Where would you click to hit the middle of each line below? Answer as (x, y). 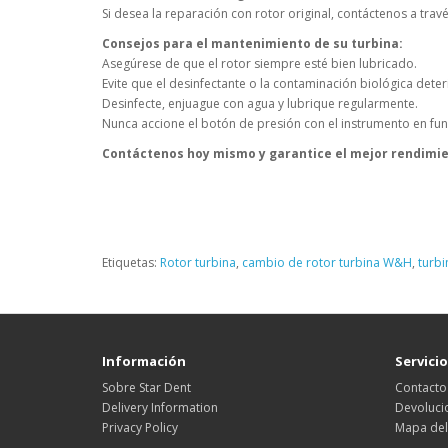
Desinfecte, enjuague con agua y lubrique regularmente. (260, 104)
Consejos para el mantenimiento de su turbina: (252, 44)
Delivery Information (160, 408)
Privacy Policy (140, 428)
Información (144, 361)
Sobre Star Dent (146, 388)
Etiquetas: (131, 263)
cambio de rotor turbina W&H (327, 263)
